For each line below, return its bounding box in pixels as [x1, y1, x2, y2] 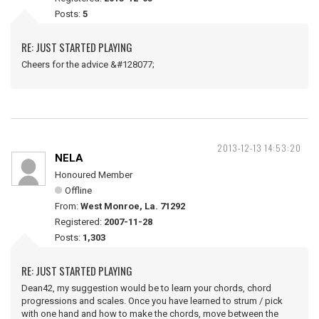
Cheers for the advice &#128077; [21, 59, 155, 70]
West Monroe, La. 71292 [80, 201, 185, 211]
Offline [65, 185, 92, 196]
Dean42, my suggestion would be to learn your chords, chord [21, 283, 271, 293]
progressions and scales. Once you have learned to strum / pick [21, 296, 283, 306]
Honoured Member [55, 169, 132, 180]
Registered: [55, 216, 104, 227]
